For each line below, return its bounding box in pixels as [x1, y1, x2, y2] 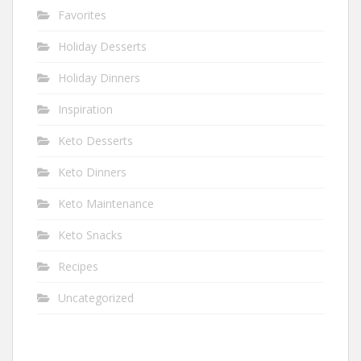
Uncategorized [58, 289, 134, 305]
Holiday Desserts [58, 38, 147, 54]
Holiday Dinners [58, 69, 140, 85]
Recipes [58, 258, 98, 274]
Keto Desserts [58, 132, 133, 148]
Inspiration [58, 101, 113, 117]
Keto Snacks [58, 226, 122, 243]
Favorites [58, 6, 106, 23]
